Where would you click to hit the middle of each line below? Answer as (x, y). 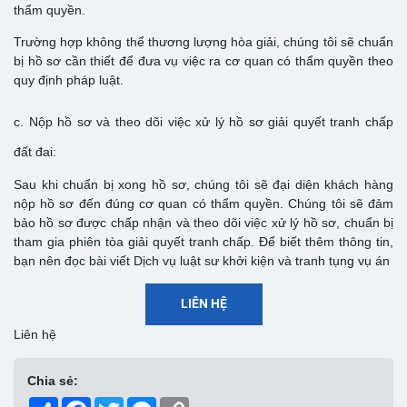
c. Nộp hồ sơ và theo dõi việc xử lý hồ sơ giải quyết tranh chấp (203, 121)
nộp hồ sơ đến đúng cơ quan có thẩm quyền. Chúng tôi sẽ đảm (203, 203)
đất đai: (35, 151)
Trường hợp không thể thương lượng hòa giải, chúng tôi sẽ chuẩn (203, 41)
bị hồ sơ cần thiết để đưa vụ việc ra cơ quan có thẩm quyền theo (203, 60)
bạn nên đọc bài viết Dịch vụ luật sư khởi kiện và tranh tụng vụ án (202, 260)
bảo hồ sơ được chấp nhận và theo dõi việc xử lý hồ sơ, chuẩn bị (203, 222)
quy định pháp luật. (69, 79)
